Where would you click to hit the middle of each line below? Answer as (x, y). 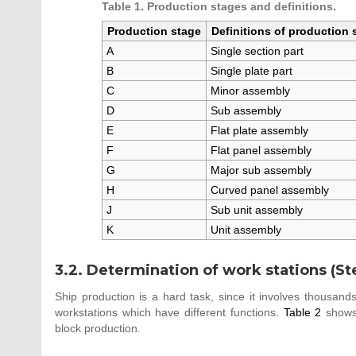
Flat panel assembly (261, 150)
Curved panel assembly (270, 190)
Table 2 (302, 313)
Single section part (257, 50)
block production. (98, 329)
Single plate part (252, 70)
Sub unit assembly (257, 209)
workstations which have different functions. (169, 313)
